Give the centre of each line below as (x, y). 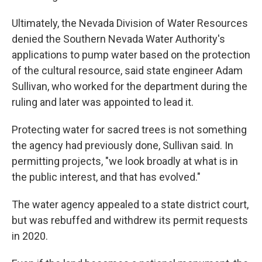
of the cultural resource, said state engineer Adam (127, 70)
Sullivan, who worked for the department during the (130, 86)
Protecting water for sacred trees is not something (129, 130)
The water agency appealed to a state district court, (130, 204)
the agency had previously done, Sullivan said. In (123, 145)
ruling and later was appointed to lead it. (103, 102)
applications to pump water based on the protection (131, 55)
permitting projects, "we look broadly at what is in (125, 161)
